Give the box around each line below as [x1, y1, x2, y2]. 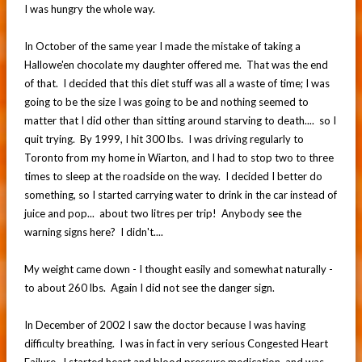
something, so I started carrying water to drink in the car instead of [23, 187, 337, 201]
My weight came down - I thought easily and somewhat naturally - [23, 262, 333, 276]
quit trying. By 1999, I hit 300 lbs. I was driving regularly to [23, 132, 304, 145]
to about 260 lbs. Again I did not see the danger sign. [23, 280, 275, 294]
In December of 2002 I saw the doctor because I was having [23, 318, 305, 331]
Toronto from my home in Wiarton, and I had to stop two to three [23, 150, 334, 164]
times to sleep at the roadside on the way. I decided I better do [23, 169, 322, 183]
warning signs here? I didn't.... [23, 225, 163, 238]
